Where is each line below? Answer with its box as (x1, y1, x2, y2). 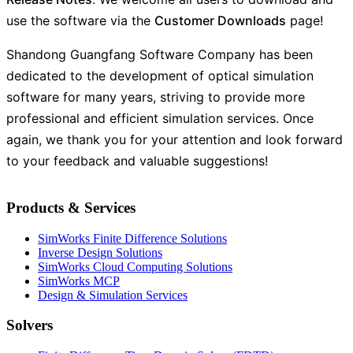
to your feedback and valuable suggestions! (6, 153, 268, 169)
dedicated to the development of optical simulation (6, 68, 314, 84)
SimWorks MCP (38, 273, 120, 288)
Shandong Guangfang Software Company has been (6, 46, 313, 63)
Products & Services (6, 199, 136, 216)
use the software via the (6, 13, 154, 29)
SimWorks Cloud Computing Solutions (38, 259, 232, 273)
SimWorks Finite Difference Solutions (38, 231, 227, 245)
